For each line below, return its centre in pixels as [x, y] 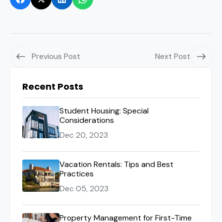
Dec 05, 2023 [84, 189]
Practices [77, 174]
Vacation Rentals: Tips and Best [116, 164]
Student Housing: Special [104, 111]
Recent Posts [53, 86]
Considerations [87, 120]
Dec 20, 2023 [84, 135]
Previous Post [56, 56]
